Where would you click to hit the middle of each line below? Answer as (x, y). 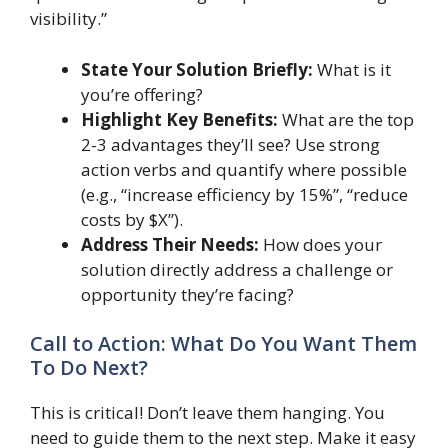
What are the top (346, 119)
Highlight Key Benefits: (179, 119)
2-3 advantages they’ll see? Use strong (230, 144)
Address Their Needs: (170, 244)
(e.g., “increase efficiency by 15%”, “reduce (244, 194)
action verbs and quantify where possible (244, 169)
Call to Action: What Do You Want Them (223, 343)
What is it (352, 69)
